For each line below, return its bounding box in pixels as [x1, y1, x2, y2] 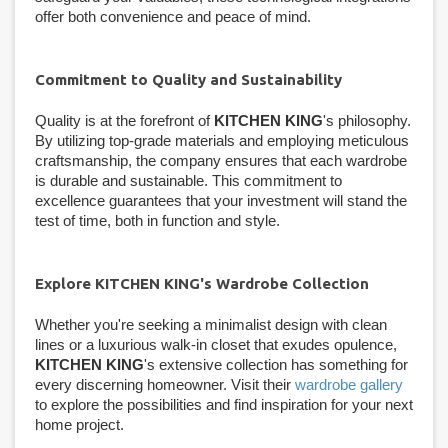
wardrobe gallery [295, 375, 403, 393]
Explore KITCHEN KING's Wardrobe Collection [35, 274, 369, 292]
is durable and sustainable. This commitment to [35, 171, 342, 189]
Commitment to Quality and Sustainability [35, 70, 342, 88]
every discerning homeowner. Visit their [35, 375, 295, 393]
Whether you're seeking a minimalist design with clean [35, 315, 387, 333]
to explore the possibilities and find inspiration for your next [35, 395, 413, 413]
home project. [35, 415, 124, 433]
